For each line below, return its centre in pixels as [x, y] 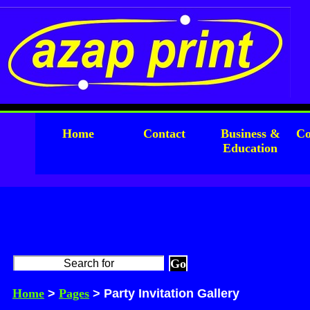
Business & [250, 134]
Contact [164, 134]
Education [250, 148]
